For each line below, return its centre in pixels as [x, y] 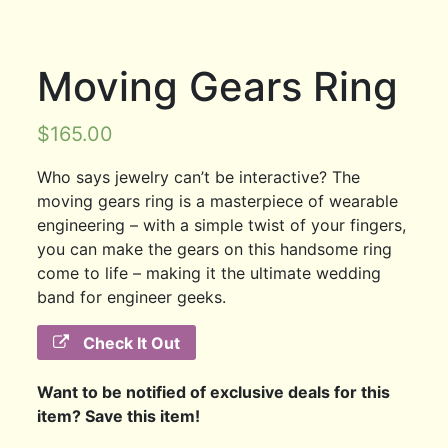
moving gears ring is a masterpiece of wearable [218, 200]
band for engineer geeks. [132, 296]
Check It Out [130, 342]
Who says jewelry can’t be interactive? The [199, 176]
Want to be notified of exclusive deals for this [214, 392]
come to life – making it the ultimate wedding [209, 272]
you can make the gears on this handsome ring [215, 248]
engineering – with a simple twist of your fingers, [222, 224]
